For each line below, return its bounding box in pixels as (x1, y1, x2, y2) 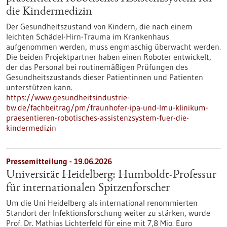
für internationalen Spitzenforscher (6, 182, 170, 195)
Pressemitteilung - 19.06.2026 (6, 156, 112, 166)
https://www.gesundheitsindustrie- (6, 92, 130, 102)
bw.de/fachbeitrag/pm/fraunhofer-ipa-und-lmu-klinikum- (6, 102, 208, 112)
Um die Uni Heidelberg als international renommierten (6, 198, 198, 208)
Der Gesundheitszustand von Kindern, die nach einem (6, 21, 193, 31)
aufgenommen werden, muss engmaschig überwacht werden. (6, 42, 221, 52)
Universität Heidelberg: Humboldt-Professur (6, 169, 216, 181)
